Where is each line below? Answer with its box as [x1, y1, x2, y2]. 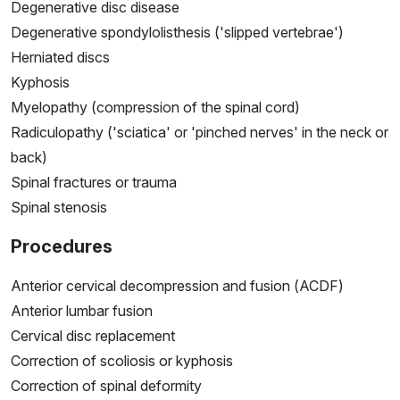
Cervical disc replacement [11, 327, 175, 346]
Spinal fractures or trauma [11, 173, 177, 192]
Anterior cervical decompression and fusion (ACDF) [11, 277, 344, 296]
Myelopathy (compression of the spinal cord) [11, 98, 300, 117]
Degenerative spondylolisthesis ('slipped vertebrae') [11, 23, 344, 42]
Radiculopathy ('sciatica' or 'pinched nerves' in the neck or [11, 123, 388, 142]
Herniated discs [11, 48, 110, 67]
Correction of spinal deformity [11, 377, 202, 396]
